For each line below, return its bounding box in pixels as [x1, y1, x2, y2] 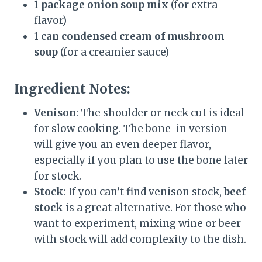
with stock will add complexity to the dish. [34, 232, 246, 246]
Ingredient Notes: [14, 80, 130, 97]
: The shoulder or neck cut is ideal [76, 106, 244, 119]
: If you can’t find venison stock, [64, 185, 224, 198]
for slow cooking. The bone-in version [34, 122, 227, 135]
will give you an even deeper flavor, [34, 137, 211, 151]
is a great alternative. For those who [63, 201, 246, 214]
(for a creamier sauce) [58, 45, 169, 58]
